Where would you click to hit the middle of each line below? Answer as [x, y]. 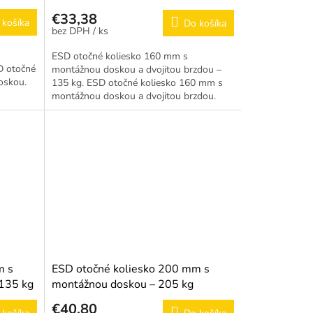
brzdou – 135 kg [92, 10]
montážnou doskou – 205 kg [122, 285]
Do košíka [205, 24]
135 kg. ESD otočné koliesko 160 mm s [137, 83]
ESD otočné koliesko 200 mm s [130, 269]
